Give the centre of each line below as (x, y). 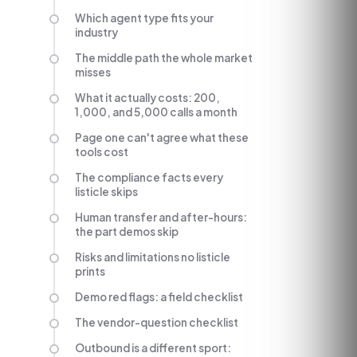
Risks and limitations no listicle (153, 257)
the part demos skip (127, 231)
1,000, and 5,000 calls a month (156, 112)
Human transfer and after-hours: (161, 217)
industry (96, 32)
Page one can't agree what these (162, 137)
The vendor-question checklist (157, 322)
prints (90, 271)
